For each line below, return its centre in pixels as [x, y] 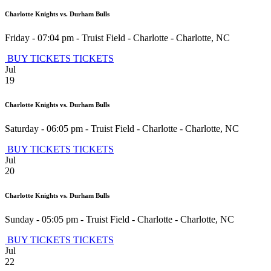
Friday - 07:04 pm [39, 38]
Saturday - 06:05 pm [44, 128]
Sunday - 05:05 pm [41, 219]
